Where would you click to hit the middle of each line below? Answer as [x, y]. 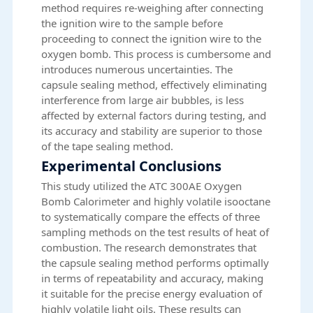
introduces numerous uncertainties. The [137, 69]
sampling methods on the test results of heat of [155, 232]
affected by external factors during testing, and [154, 115]
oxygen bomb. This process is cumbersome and [156, 53]
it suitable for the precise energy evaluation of [152, 293]
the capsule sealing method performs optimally [155, 262]
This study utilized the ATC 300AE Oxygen [142, 185]
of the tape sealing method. [108, 146]
